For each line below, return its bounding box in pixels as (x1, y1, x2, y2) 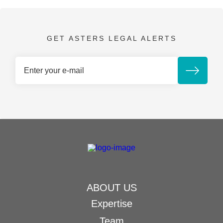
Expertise (91, 198, 132, 209)
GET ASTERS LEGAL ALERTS (46, 34, 177, 42)
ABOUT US (86, 182, 137, 193)
